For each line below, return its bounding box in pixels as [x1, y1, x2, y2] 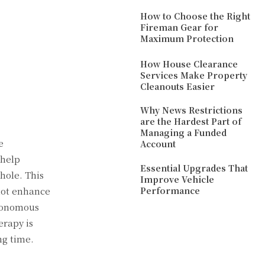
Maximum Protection [140, 33, 234, 45]
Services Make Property [140, 69, 248, 81]
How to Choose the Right [140, 10, 251, 22]
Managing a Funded [140, 127, 227, 139]
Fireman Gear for [140, 21, 219, 34]
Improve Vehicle [140, 173, 215, 186]
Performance [140, 185, 201, 197]
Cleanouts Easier [140, 80, 215, 92]
